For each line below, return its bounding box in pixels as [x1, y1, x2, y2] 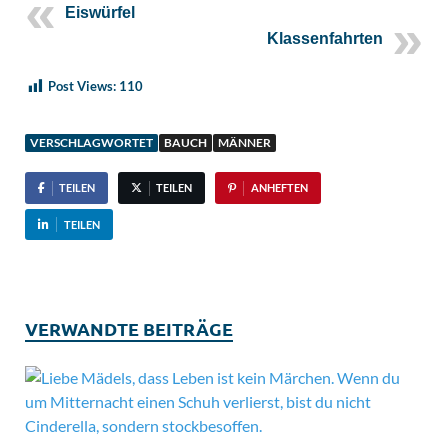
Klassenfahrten [267, 29, 383, 47]
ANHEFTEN [250, 180, 308, 194]
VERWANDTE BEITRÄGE [25, 316, 233, 340]
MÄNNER [218, 134, 271, 150]
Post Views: [48, 77, 116, 94]
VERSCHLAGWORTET [30, 134, 153, 150]
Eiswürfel [65, 3, 135, 21]
